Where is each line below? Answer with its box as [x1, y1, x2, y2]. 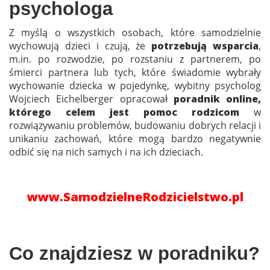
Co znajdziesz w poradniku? [9, 242, 260, 264]
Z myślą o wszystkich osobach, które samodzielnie [9, 25, 261, 39]
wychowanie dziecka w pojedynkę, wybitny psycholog [9, 78, 261, 92]
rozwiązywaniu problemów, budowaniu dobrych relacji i [9, 118, 261, 132]
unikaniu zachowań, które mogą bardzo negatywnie [9, 131, 261, 145]
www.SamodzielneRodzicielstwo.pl [27, 188, 243, 205]
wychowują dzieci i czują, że [9, 39, 152, 52]
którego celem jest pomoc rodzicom [9, 105, 254, 119]
